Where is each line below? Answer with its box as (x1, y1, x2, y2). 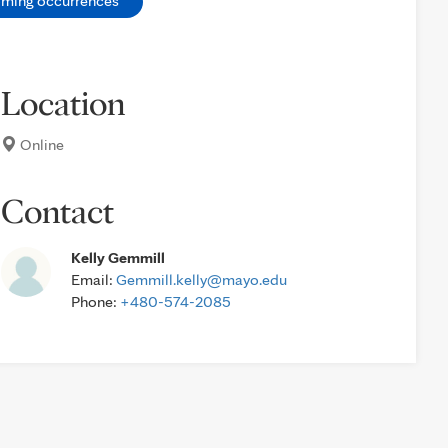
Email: (71, 270, 117, 289)
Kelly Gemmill (71, 248, 166, 267)
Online (17, 135, 65, 154)
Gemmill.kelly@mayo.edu (116, 270, 288, 289)
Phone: (71, 292, 121, 311)
